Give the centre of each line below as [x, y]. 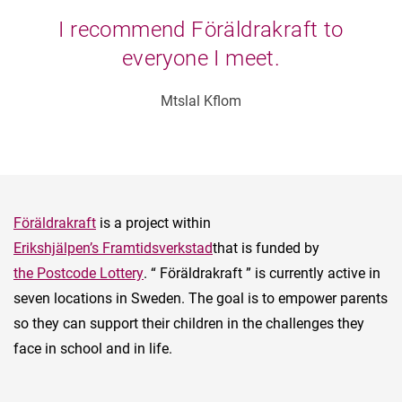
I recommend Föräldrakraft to [201, 30]
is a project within [153, 223]
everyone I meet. [201, 59]
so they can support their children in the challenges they [189, 324]
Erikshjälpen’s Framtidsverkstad [113, 249]
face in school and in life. [93, 349]
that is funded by [266, 249]
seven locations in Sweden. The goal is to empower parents [201, 299]
